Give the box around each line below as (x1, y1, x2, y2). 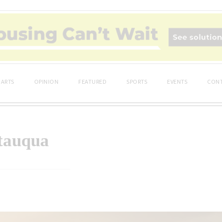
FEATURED (78, 77, 107, 85)
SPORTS (126, 77, 147, 85)
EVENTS (167, 77, 187, 85)
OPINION (34, 77, 58, 85)
